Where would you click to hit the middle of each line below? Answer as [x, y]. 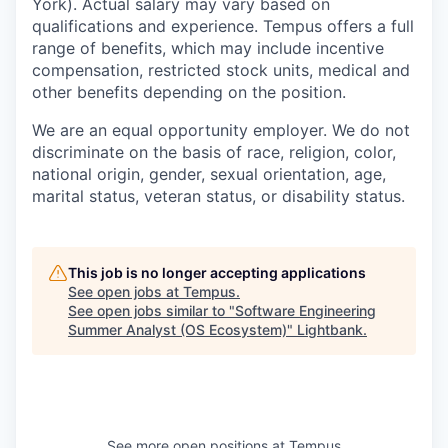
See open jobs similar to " [151, 311]
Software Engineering [305, 311]
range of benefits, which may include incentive [208, 48]
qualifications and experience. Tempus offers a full [223, 26]
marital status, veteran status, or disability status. [218, 196]
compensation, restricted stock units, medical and [221, 70]
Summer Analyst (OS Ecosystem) [177, 330]
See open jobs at [125, 292]
